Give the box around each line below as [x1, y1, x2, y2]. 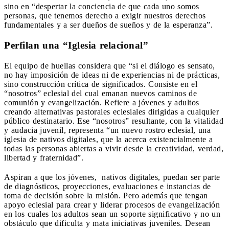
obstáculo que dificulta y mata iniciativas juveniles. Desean [4, 218, 211, 227]
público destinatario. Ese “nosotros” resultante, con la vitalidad [4, 116, 223, 125]
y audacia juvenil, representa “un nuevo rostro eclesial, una [4, 125, 211, 134]
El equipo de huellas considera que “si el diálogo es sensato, [4, 61, 215, 70]
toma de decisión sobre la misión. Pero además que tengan [4, 191, 208, 200]
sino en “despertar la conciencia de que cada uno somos [4, 2, 199, 11]
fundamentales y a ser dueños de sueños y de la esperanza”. [4, 20, 213, 29]
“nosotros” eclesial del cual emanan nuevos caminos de [4, 88, 197, 98]
